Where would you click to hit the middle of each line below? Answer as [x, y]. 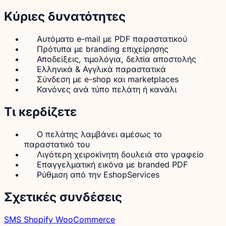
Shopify [40, 219]
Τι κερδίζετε [40, 111]
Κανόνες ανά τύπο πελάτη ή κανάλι [107, 90]
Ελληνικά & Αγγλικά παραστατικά [101, 69]
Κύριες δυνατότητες [65, 17]
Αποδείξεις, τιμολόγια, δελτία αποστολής [117, 59]
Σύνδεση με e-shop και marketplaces [108, 79]
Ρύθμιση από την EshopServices [98, 174]
